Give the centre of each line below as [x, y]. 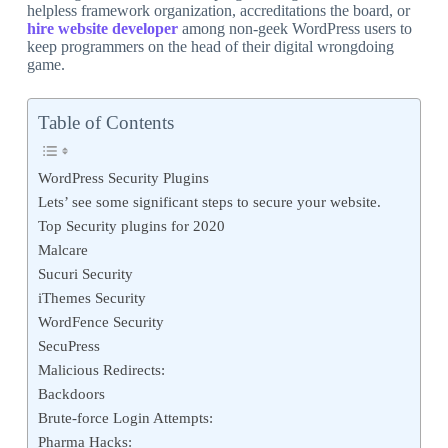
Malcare [62, 250]
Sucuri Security [85, 274]
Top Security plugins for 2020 [131, 226]
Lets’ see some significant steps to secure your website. [209, 202]
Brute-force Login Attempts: [125, 418]
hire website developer [102, 29]
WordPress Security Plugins [123, 178]
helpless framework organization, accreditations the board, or [218, 11]
